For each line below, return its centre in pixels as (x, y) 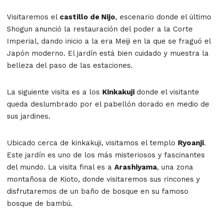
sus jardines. (29, 116)
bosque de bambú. (40, 203)
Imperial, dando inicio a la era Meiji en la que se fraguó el (109, 41)
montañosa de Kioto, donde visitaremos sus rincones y (103, 179)
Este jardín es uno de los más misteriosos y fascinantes (106, 155)
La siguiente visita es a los (54, 92)
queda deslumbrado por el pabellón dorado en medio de (108, 104)
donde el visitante (168, 92)
